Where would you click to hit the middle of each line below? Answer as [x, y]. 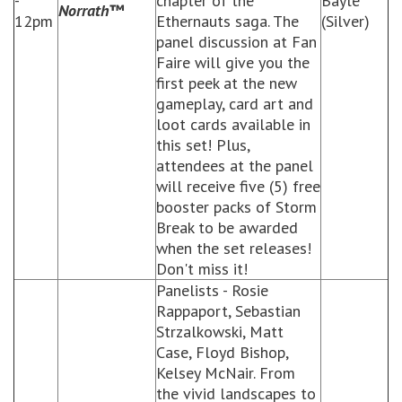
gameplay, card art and [235, 104]
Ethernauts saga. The [227, 21]
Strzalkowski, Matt [220, 332]
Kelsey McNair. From [226, 373]
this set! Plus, [203, 145]
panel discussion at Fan [236, 42]
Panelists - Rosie [212, 290]
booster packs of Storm [236, 207]
